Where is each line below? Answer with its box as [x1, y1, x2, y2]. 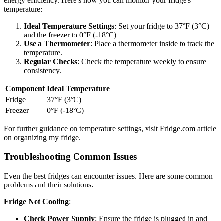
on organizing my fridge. [4, 133, 81, 142]
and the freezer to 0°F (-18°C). [24, 31, 118, 39]
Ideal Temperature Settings [24, 22, 114, 31]
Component [5, 84, 45, 93]
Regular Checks [24, 57, 77, 66]
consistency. [24, 66, 61, 75]
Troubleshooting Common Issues [4, 151, 137, 162]
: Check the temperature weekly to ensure [77, 57, 206, 66]
